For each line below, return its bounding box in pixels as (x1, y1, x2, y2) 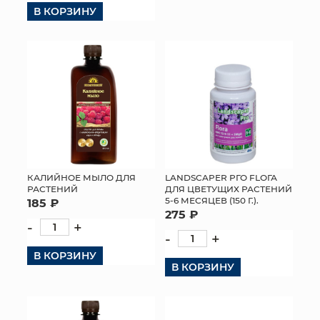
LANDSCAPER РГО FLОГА (165, 171, 277, 183)
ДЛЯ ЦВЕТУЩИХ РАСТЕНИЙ (165, 182, 292, 194)
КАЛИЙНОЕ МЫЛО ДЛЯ (27, 171, 136, 183)
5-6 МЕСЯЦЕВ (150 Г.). (165, 194, 259, 206)
